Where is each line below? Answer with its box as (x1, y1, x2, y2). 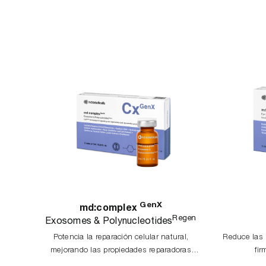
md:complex (79, 201, 140, 213)
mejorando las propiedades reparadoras (50, 245, 191, 255)
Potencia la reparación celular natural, (53, 232, 189, 242)
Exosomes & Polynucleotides (45, 215, 173, 226)
